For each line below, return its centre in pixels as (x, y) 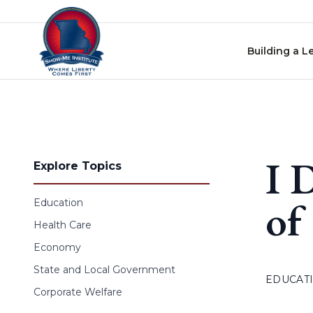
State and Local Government (104, 270)
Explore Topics (78, 166)
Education (58, 203)
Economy (57, 247)
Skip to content (48, 14)
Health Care (63, 225)
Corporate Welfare (78, 292)
